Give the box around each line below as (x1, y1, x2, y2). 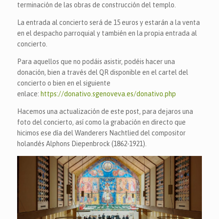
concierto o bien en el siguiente (17, 79, 110, 87)
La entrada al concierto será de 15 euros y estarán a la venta (17, 19, 200, 26)
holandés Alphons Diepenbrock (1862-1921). (17, 140, 147, 148)
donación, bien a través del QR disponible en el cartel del (17, 68, 188, 76)
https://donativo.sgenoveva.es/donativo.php (41, 90, 176, 98)
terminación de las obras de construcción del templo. (17, 1, 176, 9)
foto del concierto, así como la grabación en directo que (17, 118, 186, 126)
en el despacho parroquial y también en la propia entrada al (17, 29, 197, 37)
